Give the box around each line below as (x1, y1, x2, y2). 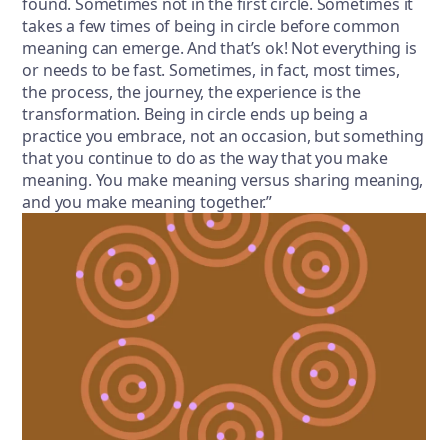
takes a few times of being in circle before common (22, 15, 401, 38)
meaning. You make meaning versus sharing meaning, (22, 169, 424, 192)
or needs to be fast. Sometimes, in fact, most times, (22, 59, 400, 82)
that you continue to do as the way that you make (22, 147, 388, 170)
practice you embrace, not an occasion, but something (22, 125, 424, 148)
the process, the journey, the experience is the (22, 81, 361, 104)
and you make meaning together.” (22, 191, 276, 214)
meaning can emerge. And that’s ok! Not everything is (22, 37, 417, 60)
